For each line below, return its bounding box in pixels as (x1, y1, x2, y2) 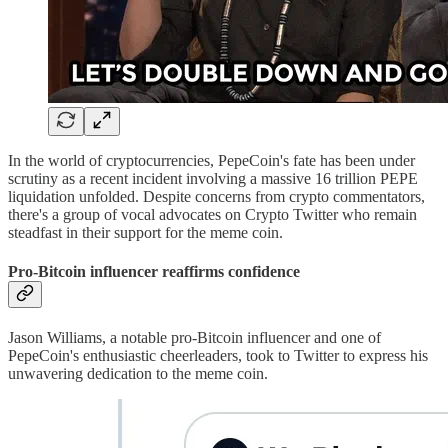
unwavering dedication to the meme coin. (8, 365, 268, 383)
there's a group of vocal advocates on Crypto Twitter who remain (8, 205, 417, 223)
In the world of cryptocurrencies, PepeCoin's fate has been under (8, 151, 415, 169)
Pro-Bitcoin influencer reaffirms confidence (8, 263, 300, 281)
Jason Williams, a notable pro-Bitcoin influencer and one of (8, 329, 381, 347)
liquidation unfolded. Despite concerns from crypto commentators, (8, 187, 425, 205)
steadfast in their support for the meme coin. (8, 223, 283, 241)
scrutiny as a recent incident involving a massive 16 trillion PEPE (8, 169, 418, 187)
